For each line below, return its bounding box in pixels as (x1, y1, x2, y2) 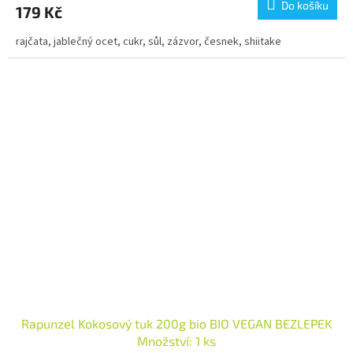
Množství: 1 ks (137, 333, 216, 349)
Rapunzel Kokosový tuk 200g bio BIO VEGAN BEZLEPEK (21, 316, 332, 332)
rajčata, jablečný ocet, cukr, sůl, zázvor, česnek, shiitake (16, 33, 281, 50)
